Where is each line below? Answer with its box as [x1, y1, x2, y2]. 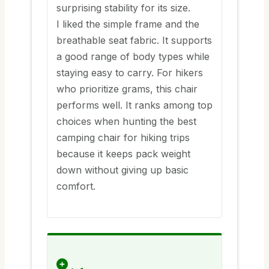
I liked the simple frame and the [56, 17, 199, 30]
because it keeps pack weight [56, 147, 190, 160]
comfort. [56, 180, 95, 192]
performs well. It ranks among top [56, 98, 213, 111]
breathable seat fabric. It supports [56, 34, 212, 46]
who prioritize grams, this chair [56, 82, 198, 95]
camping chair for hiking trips [56, 131, 190, 144]
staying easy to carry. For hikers [56, 66, 203, 79]
